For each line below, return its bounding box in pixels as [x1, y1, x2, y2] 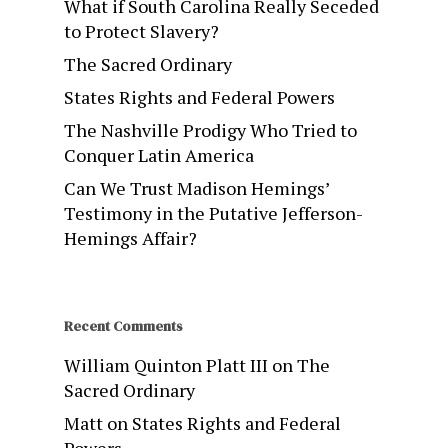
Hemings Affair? [64, 225, 197, 250]
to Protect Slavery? [64, 18, 219, 43]
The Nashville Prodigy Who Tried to [64, 117, 357, 142]
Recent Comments [64, 315, 183, 336]
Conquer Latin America [64, 142, 254, 167]
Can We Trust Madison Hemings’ [64, 175, 329, 200]
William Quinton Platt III [64, 352, 268, 377]
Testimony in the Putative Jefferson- [64, 200, 363, 225]
